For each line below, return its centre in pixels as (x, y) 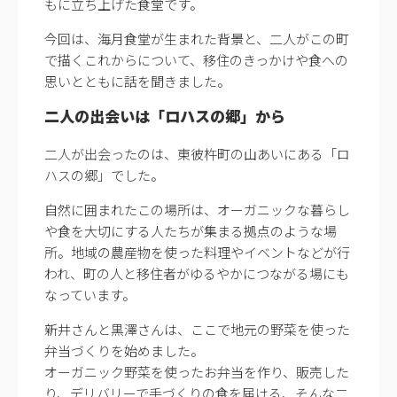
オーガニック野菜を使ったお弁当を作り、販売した (197, 371)
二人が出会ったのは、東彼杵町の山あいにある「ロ (197, 153)
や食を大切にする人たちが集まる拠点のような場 (191, 230)
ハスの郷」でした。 (104, 175)
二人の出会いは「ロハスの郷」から (165, 115)
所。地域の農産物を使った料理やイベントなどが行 (197, 252)
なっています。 (90, 294)
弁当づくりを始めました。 (124, 350)
